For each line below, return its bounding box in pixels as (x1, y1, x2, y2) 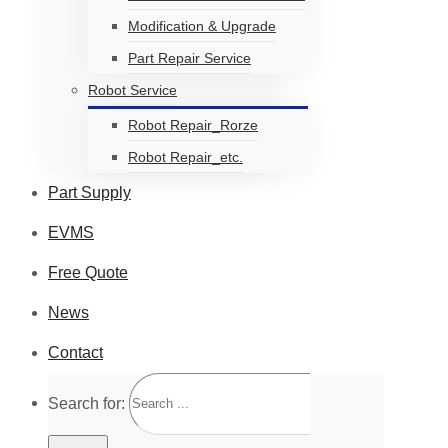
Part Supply (48, 183, 131, 201)
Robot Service (88, 81, 177, 98)
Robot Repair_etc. (128, 148, 243, 165)
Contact (48, 343, 103, 361)
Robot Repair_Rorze (128, 116, 258, 133)
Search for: (48, 394, 125, 412)
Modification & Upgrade (128, 17, 276, 34)
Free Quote (48, 263, 128, 281)
